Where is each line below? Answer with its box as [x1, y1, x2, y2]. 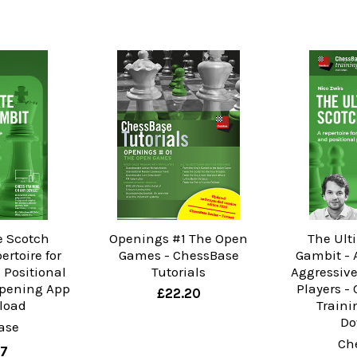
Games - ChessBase [118, 247, 239, 264]
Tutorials [151, 264, 206, 280]
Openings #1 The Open [109, 230, 248, 247]
